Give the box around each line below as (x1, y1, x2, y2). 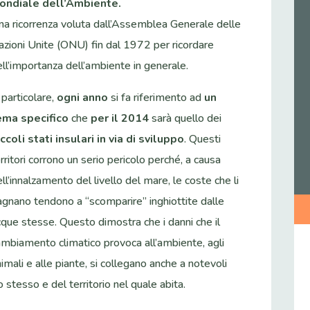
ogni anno (57, 90, 109, 106)
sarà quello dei (149, 111, 222, 127)
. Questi (184, 131, 221, 147)
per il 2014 (91, 111, 149, 127)
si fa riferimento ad (108, 90, 205, 106)
